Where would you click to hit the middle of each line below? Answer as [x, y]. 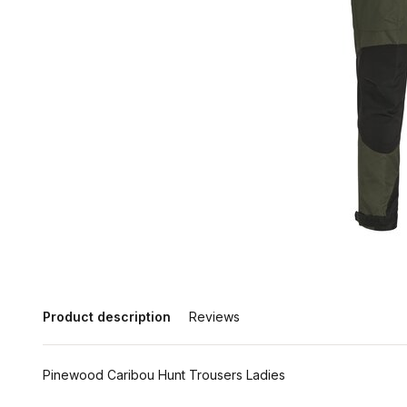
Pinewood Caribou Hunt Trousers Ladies [164, 375]
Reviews [214, 317]
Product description [107, 317]
